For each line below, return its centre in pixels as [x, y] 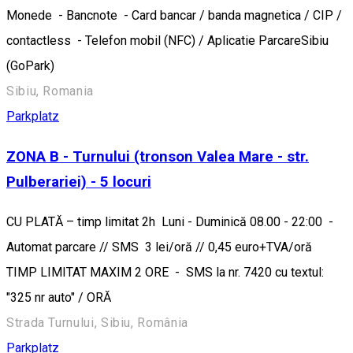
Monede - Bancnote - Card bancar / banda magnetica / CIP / [174, 16]
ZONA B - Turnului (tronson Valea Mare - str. [158, 157]
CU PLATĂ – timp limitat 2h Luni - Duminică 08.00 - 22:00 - [171, 221]
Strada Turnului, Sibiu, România [97, 322]
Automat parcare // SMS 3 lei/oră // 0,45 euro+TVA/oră [161, 247]
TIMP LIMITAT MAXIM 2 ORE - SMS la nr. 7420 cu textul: [167, 272]
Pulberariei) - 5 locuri [79, 182]
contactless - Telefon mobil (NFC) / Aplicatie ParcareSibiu [167, 41]
